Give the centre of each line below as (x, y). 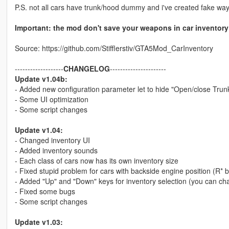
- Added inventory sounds (56, 150)
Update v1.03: (39, 222)
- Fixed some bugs (45, 191)
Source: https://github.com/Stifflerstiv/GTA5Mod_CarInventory (114, 48)
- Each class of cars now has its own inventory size (96, 160)
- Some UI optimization (51, 99)
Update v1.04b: (41, 78)
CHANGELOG (86, 68)
